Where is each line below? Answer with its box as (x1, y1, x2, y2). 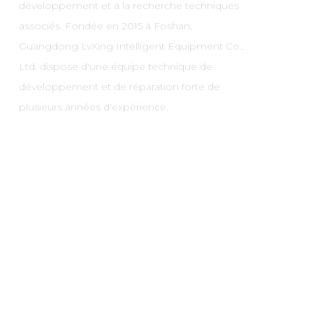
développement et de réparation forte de (18, 80, 220, 93)
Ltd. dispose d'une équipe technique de (18, 59, 212, 73)
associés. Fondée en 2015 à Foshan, (18, 19, 192, 32)
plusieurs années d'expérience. (18, 100, 168, 113)
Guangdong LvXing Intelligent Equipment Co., (18, 39, 244, 52)
